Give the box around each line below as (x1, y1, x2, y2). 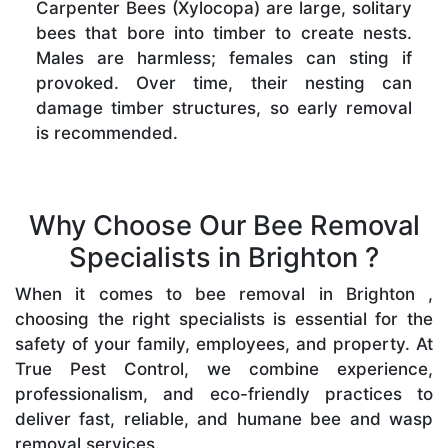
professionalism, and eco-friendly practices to (15, 383, 433, 404)
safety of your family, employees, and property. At (15, 333, 433, 354)
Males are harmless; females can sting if (36, 47, 412, 68)
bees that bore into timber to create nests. (36, 22, 412, 43)
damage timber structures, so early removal (36, 97, 412, 118)
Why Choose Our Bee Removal (28, 208, 420, 242)
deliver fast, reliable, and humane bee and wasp (15, 408, 433, 429)
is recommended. (36, 122, 178, 143)
